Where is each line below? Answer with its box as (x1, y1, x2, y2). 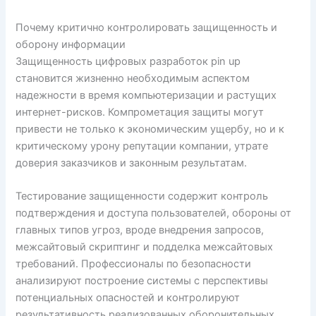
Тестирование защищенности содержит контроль (16, 189, 269, 202)
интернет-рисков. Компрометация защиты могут (16, 105, 265, 119)
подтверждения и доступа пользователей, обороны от (16, 206, 292, 219)
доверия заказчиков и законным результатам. (16, 156, 248, 169)
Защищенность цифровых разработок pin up (16, 54, 241, 68)
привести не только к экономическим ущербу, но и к (16, 122, 285, 135)
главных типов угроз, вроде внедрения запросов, (16, 223, 265, 236)
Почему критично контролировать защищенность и (16, 20, 278, 34)
